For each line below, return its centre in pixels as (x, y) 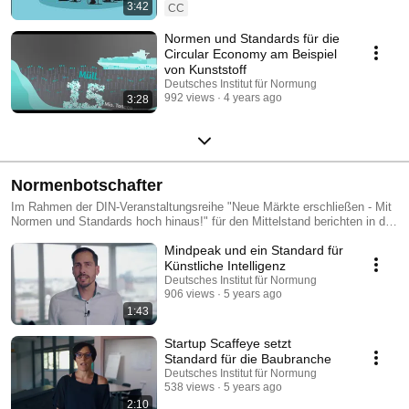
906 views (189, 294)
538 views (189, 387)
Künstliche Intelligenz (225, 265)
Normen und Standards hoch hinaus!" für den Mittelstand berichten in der (203, 221)
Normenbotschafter (87, 185)
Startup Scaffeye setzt (228, 343)
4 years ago (253, 97)
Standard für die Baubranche (248, 358)
